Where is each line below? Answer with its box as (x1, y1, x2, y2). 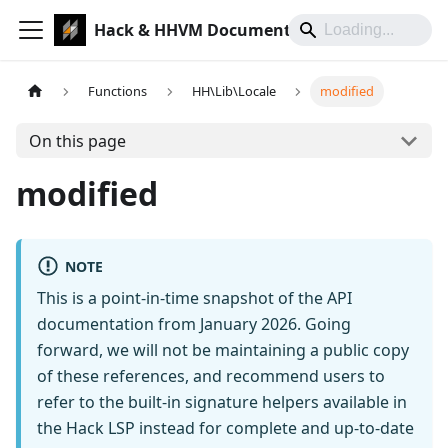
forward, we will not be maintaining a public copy (37, 339, 409, 362)
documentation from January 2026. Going (37, 313, 351, 336)
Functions (88, 82, 148, 101)
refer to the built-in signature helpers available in (37, 391, 407, 414)
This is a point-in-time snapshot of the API (37, 287, 352, 310)
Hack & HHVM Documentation (94, 19, 334, 41)
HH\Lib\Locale (191, 82, 276, 101)
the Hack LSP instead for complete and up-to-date (37, 417, 414, 440)
